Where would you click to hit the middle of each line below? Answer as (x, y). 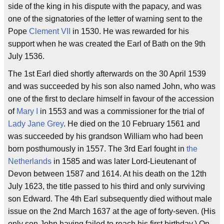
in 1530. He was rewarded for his (130, 31)
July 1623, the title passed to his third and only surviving (106, 186)
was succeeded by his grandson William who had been (105, 136)
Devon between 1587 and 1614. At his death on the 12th (107, 174)
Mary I (27, 111)
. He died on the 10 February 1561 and (132, 124)
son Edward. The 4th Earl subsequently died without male (110, 199)
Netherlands (30, 161)
